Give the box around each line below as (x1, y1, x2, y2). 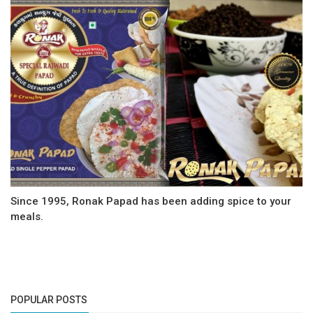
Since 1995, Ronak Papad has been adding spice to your (10, 195, 291, 208)
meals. (10, 210, 43, 224)
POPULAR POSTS (10, 294, 87, 306)
